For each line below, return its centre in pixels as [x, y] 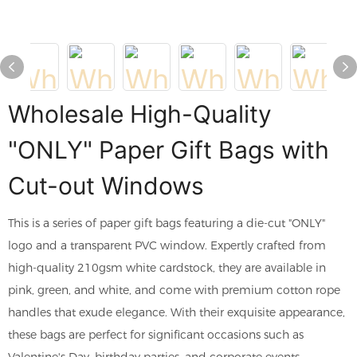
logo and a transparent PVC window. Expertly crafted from [167, 245]
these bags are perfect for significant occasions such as [156, 335]
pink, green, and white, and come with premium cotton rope [174, 290]
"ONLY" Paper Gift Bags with [169, 150]
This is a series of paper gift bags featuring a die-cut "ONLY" [167, 223]
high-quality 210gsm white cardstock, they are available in [167, 268]
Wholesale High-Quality [140, 114]
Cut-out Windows [106, 186]
